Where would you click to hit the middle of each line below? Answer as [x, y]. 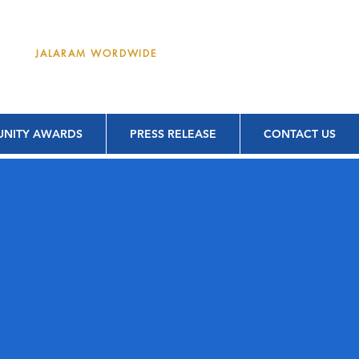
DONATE [252, 52]
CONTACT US [300, 134]
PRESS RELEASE [173, 134]
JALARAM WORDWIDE [96, 53]
